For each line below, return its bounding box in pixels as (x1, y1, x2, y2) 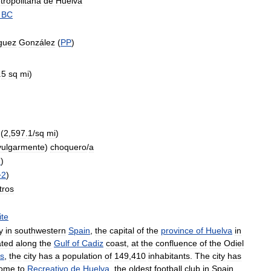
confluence (155, 238, 197, 248)
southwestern (15, 226, 66, 235)
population (62, 251, 102, 261)
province (161, 226, 194, 235)
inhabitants (148, 251, 190, 261)
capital (109, 226, 134, 235)
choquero (50, 142, 87, 152)
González (19, 38, 55, 47)
